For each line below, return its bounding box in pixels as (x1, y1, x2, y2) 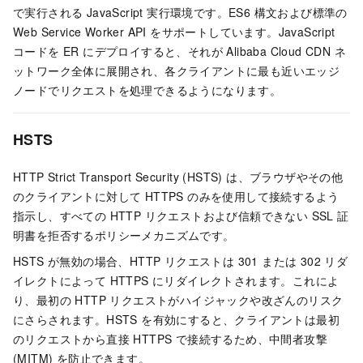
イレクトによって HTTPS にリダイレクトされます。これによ (13, 271, 340, 288)
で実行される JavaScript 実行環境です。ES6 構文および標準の (13, 3, 348, 20)
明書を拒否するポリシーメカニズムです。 (13, 226, 235, 243)
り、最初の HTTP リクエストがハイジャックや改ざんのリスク (13, 291, 344, 308)
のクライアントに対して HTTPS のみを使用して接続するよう (13, 187, 340, 204)
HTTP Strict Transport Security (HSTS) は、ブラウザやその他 (13, 168, 344, 185)
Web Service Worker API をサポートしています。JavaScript (13, 23, 335, 40)
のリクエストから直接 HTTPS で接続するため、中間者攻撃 (13, 330, 327, 347)
